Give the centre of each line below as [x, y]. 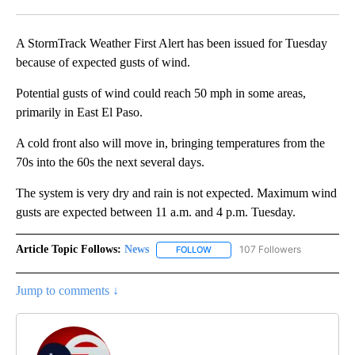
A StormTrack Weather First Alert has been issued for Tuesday [172, 44]
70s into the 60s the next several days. [110, 162]
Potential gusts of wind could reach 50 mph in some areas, [161, 94]
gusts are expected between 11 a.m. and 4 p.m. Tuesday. [156, 212]
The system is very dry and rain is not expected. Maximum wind [176, 193]
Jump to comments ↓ [67, 290]
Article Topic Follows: [69, 250]
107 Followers [270, 250]
